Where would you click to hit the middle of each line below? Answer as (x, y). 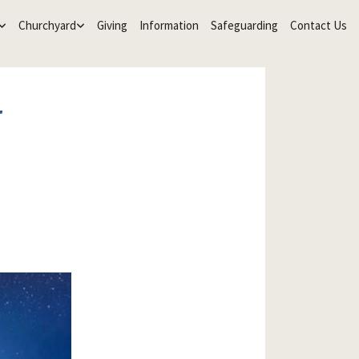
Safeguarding (244, 25)
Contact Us (318, 25)
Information (169, 25)
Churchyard (47, 25)
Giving (112, 25)
